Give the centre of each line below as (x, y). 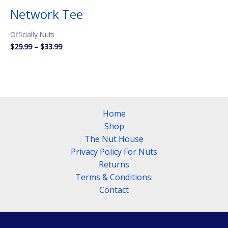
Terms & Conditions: (114, 177)
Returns (114, 165)
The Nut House (114, 139)
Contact (114, 190)
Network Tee (47, 14)
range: (72, 55)
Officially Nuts (32, 35)
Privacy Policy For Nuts (114, 152)
